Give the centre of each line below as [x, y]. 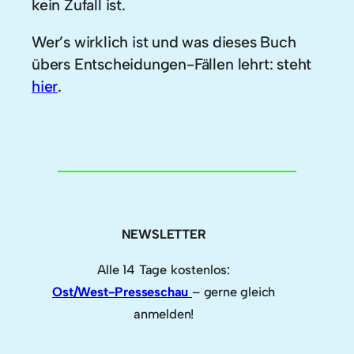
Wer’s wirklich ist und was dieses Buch [164, 42]
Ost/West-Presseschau [122, 291]
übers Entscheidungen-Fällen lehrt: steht [172, 64]
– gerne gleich [234, 291]
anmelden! [164, 313]
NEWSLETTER [164, 234]
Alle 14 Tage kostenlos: [164, 269]
